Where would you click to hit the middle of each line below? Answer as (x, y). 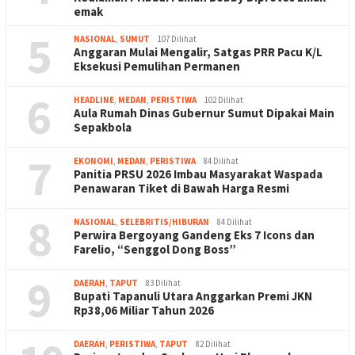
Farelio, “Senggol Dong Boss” (155, 249)
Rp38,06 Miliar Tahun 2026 (144, 310)
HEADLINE (94, 99)
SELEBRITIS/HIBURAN (164, 221)
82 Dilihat (213, 344)
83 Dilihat (163, 282)
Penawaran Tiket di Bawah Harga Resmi (181, 188)
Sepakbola (103, 127)
